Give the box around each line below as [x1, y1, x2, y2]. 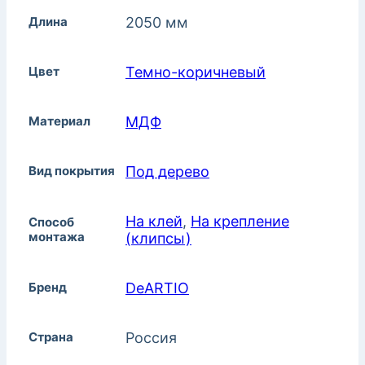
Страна [29, 329, 73, 345]
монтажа [29, 229, 85, 245]
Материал [29, 113, 90, 130]
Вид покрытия [29, 163, 115, 179]
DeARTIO [125, 279, 189, 297]
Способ [29, 214, 74, 231]
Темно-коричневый [125, 64, 266, 81]
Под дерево [125, 163, 209, 181]
